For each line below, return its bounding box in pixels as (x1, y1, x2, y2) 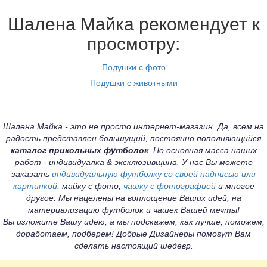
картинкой (13, 181, 57, 191)
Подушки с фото (101, 63, 166, 72)
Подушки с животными (89, 78, 178, 88)
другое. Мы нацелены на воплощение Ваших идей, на (26, 193, 241, 203)
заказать (11, 169, 52, 179)
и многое (215, 181, 254, 191)
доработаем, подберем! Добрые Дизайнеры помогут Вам (16, 229, 251, 238)
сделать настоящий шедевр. (74, 241, 193, 250)
